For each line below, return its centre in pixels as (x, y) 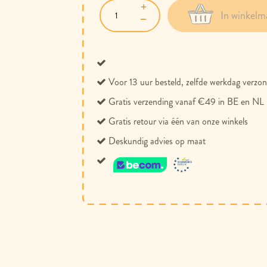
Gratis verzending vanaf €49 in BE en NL (187, 102)
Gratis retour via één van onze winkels (178, 121)
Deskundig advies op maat (157, 141)
